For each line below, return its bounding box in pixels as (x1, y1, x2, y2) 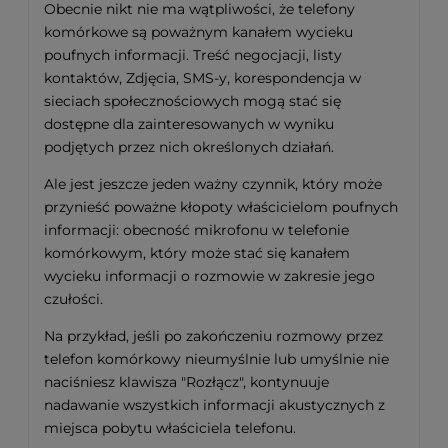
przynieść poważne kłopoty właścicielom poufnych (44, 197, 398, 216)
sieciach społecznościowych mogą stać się (44, 91, 341, 110)
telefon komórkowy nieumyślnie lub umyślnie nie (44, 349, 389, 368)
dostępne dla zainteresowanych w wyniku (44, 114, 334, 133)
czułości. (44, 289, 103, 308)
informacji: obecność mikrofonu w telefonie (44, 220, 349, 239)
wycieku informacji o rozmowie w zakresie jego (44, 266, 375, 285)
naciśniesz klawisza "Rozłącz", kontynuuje (44, 372, 329, 391)
